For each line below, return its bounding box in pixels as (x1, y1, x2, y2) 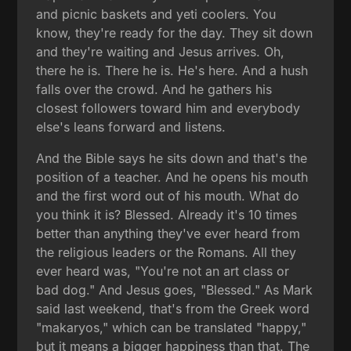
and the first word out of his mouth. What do (36, 187, 300, 204)
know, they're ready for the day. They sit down (36, 24, 313, 41)
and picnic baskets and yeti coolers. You (36, 5, 277, 22)
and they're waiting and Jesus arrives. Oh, (36, 43, 285, 60)
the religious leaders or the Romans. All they (36, 244, 297, 260)
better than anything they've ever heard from (36, 225, 301, 241)
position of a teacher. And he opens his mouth (36, 168, 309, 185)
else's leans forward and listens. (36, 118, 226, 135)
